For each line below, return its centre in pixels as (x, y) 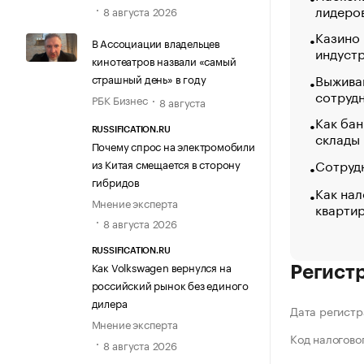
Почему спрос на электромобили (173, 146)
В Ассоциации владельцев (156, 42)
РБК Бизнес (119, 99)
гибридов (115, 182)
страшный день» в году (149, 78)
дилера (109, 303)
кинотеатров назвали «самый (164, 60)
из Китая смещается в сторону (166, 164)
